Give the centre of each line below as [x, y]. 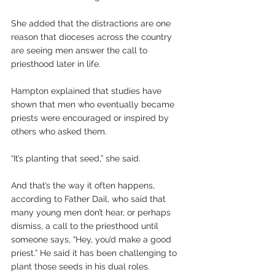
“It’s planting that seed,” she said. [76, 159]
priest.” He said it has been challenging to [95, 253]
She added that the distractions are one [92, 24]
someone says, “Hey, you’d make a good [92, 240]
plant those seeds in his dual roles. [80, 267]
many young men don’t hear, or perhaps [92, 213]
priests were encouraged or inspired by [91, 118]
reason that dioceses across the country [93, 37]
